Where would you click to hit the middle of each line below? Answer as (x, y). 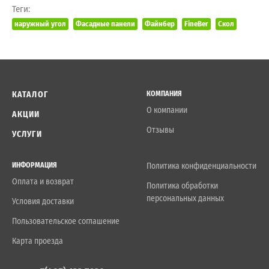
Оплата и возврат (43, 181)
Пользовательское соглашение (66, 221)
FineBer (196, 23)
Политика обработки (182, 186)
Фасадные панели (105, 23)
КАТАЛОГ (30, 94)
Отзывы (160, 130)
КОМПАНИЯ (164, 93)
